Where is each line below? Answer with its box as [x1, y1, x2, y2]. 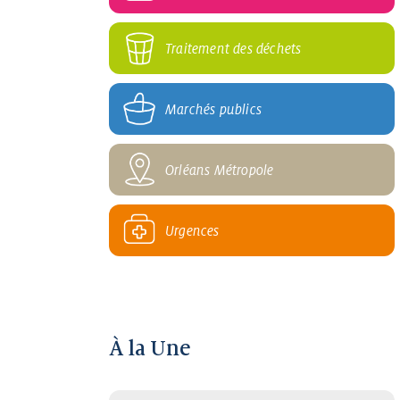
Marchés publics [165, 100, 262, 118]
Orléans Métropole [165, 161, 274, 179]
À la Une [109, 335, 190, 361]
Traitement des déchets [165, 39, 302, 57]
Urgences [165, 221, 220, 239]
